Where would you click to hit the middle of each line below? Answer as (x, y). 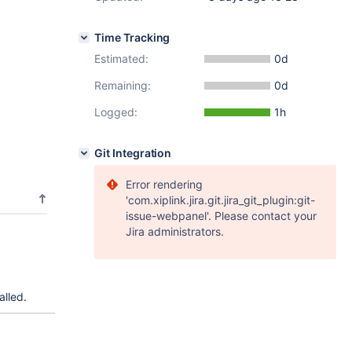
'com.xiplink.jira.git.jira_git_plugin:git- (220, 200)
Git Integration (133, 153)
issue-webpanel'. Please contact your (221, 216)
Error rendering (164, 184)
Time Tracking (132, 37)
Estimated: (121, 59)
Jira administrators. (175, 231)
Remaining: (123, 85)
